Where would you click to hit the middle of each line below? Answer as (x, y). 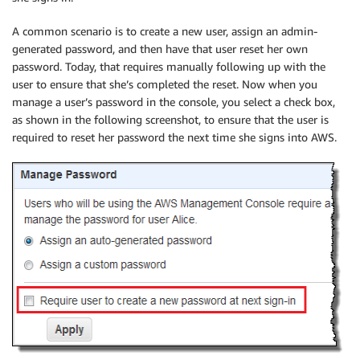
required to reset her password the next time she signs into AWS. (174, 137)
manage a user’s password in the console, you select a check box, (174, 101)
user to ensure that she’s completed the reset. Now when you (165, 84)
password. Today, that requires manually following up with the (169, 66)
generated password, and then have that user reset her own (160, 48)
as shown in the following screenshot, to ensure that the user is (170, 119)
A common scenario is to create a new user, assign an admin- (165, 31)
